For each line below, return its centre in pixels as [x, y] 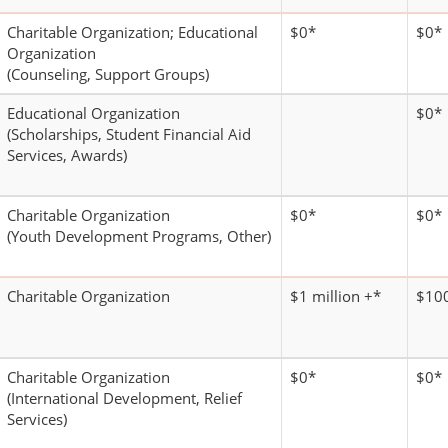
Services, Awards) [67, 155]
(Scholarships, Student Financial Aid [129, 134]
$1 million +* [335, 296]
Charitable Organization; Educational [132, 32]
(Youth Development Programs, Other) [139, 236]
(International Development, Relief [124, 398]
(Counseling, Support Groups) [108, 74]
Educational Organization [93, 113]
